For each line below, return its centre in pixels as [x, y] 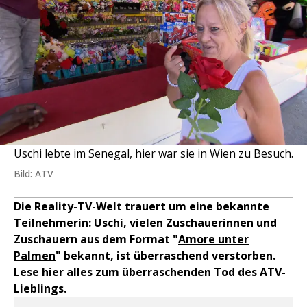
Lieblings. [40, 288]
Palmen [35, 256]
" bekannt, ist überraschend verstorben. [165, 256]
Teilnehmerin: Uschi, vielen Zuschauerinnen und [145, 223]
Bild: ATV [34, 174]
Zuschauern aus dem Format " [96, 239]
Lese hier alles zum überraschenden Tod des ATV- [150, 272]
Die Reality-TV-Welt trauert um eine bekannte [142, 206]
